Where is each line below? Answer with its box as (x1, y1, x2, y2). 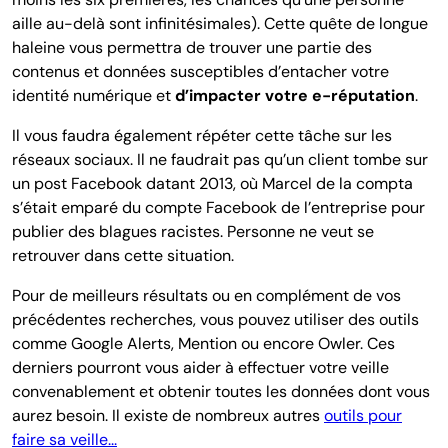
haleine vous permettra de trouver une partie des (12, 36, 372, 58)
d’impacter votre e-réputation (175, 84, 415, 106)
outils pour (324, 404, 402, 426)
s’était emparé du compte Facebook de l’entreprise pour (12, 196, 425, 218)
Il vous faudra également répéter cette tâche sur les (12, 124, 392, 146)
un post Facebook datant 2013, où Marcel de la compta (12, 172, 413, 194)
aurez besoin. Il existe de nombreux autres (12, 404, 324, 426)
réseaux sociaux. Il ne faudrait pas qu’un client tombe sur (12, 148, 428, 170)
